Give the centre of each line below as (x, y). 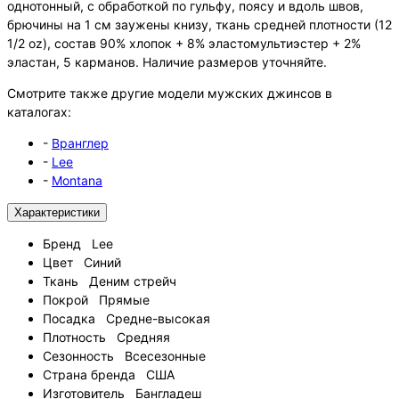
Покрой (69, 299)
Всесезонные (163, 355)
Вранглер (80, 142)
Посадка (73, 318)
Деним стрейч (131, 281)
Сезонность (82, 355)
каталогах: (39, 111)
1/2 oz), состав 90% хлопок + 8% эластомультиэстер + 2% (184, 43)
